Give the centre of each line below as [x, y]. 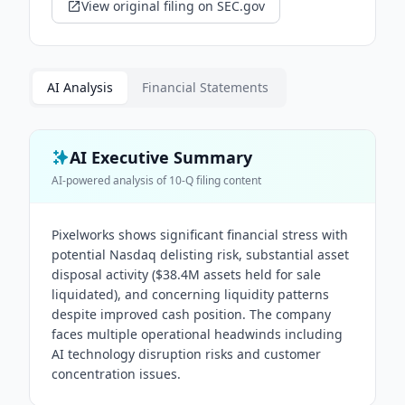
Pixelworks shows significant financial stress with [200, 235]
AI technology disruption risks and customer [186, 354]
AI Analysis [80, 87]
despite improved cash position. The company [191, 314]
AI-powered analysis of [110, 180]
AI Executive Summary [161, 157]
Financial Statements [205, 87]
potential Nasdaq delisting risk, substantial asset [200, 254]
